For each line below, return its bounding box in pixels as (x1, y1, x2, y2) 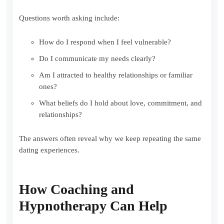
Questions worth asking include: (19, 14, 120, 22)
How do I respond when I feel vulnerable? (39, 38, 171, 46)
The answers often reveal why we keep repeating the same (19, 134, 201, 143)
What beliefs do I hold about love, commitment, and (39, 99, 202, 107)
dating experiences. (19, 146, 80, 154)
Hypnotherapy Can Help (19, 198, 168, 214)
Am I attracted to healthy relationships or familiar (39, 71, 193, 79)
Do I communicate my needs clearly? (39, 54, 156, 63)
